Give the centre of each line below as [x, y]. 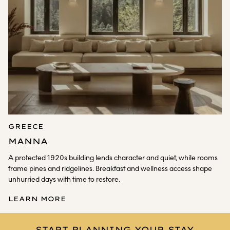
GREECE [26, 126]
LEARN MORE [37, 199]
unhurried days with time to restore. [64, 179]
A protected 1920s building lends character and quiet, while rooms [113, 158]
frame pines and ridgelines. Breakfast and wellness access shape [110, 169]
